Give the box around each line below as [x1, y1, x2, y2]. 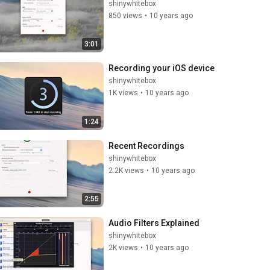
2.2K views [108, 166, 144, 175]
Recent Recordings [108, 140, 184, 151]
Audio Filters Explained [108, 218, 199, 228]
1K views [108, 89, 138, 97]
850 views [108, 11, 142, 20]
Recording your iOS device [108, 63, 215, 73]
